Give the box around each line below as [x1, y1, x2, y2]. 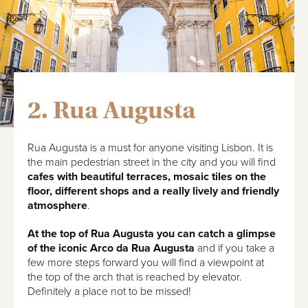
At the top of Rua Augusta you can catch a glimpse [27, 227, 276, 241]
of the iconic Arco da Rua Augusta [27, 241, 195, 256]
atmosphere [27, 199, 87, 213]
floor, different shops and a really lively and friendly [27, 184, 279, 199]
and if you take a [195, 241, 274, 256]
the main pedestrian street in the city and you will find [27, 155, 276, 170]
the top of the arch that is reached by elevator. [27, 270, 242, 285]
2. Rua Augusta [27, 95, 196, 126]
